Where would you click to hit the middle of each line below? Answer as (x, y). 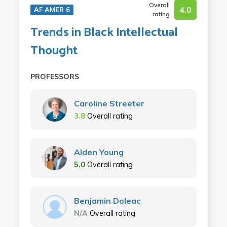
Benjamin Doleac (107, 201)
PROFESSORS (54, 77)
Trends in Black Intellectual (104, 33)
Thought (54, 51)
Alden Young (99, 152)
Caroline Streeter (109, 103)
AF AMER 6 (52, 10)
